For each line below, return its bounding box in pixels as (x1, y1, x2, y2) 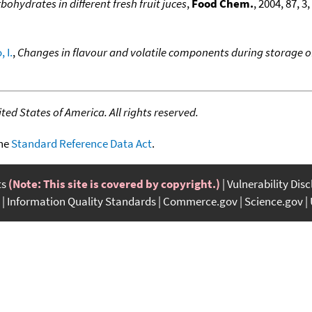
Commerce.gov (163, 193, 237, 209)
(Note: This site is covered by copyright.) (8, 175, 220, 192)
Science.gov (244, 193, 303, 209)
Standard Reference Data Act (11, 135, 152, 151)
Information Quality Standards (7, 193, 156, 209)
